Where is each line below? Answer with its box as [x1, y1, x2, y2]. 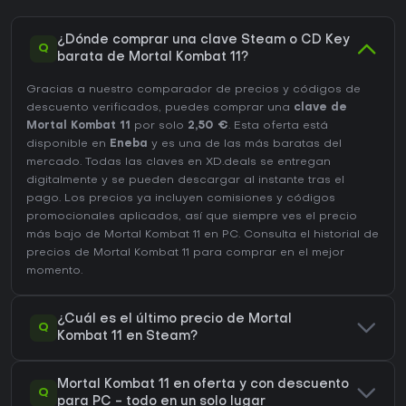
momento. [26, 266, 82, 277]
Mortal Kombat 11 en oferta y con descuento [57, 379, 349, 391]
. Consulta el [238, 229, 314, 241]
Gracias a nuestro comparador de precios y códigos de [26, 84, 361, 96]
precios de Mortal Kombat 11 [26, 247, 189, 259]
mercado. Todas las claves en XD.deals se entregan [26, 157, 331, 169]
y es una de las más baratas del [148, 139, 342, 150]
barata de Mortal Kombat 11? [57, 52, 248, 64]
